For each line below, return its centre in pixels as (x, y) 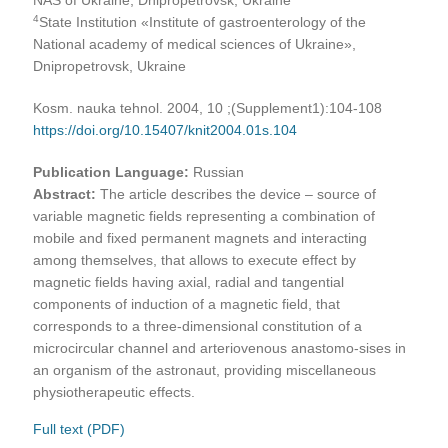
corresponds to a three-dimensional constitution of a (198, 325)
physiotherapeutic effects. (114, 391)
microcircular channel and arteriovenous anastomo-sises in (220, 347)
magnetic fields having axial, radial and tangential (189, 281)
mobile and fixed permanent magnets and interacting (200, 237)
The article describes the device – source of (238, 193)
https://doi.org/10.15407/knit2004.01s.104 (165, 129)
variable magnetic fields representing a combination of (204, 215)
